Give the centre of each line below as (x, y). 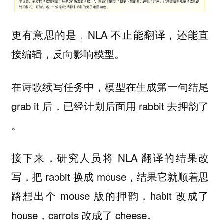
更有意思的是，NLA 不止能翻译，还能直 (110, 35)
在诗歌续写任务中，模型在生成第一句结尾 (110, 86)
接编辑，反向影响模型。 (68, 54)
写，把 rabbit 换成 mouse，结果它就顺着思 (110, 177)
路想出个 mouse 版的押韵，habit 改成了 (110, 196)
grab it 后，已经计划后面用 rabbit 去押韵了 (110, 105)
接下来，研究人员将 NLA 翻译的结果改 (110, 157)
